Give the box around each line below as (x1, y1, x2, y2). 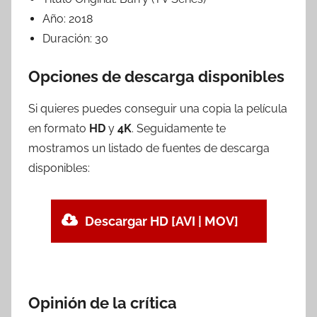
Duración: (42, 32, 95, 46)
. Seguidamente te (132, 121, 226, 135)
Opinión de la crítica (28, 293, 177, 312)
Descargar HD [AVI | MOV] (85, 213, 239, 229)
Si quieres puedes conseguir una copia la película (28, 101, 287, 115)
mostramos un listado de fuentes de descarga (28, 141, 270, 155)
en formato (28, 121, 89, 135)
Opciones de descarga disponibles (28, 67, 284, 86)
